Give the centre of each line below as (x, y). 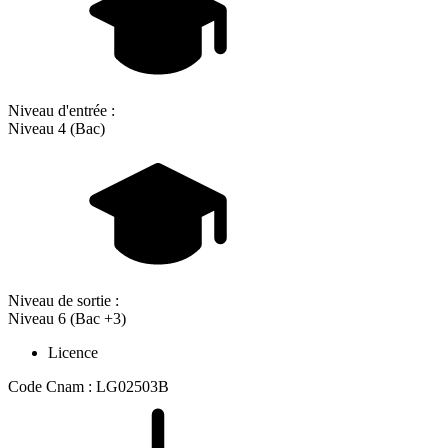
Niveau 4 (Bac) (56, 129)
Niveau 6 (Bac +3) (67, 319)
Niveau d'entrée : (61, 111)
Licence (73, 353)
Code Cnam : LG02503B (88, 387)
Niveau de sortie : (63, 301)
